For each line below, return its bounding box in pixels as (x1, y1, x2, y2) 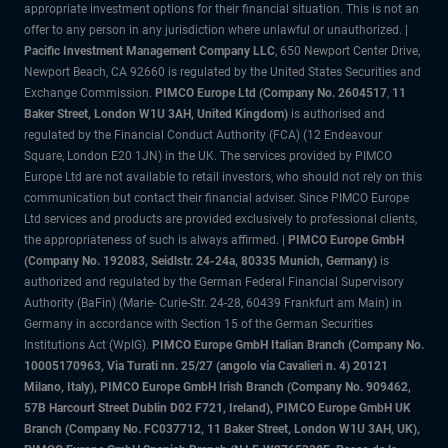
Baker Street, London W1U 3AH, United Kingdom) (24, 106, 291, 121)
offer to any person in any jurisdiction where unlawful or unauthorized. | (24, 22, 408, 37)
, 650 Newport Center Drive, (275, 43, 420, 58)
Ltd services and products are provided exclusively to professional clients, (24, 211, 417, 226)
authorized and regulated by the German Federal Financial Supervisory (24, 274, 404, 289)
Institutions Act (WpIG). (24, 337, 149, 352)
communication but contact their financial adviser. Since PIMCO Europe (24, 190, 409, 205)
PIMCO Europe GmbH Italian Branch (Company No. (149, 337, 424, 352)
